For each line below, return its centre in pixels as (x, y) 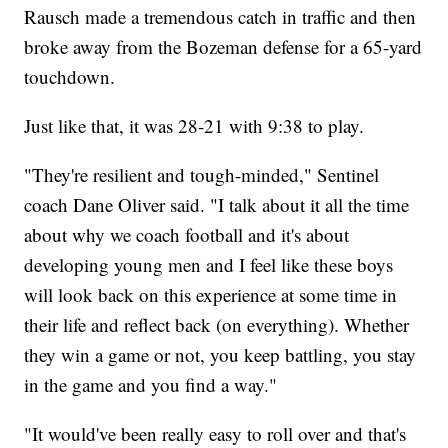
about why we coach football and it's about (187, 235)
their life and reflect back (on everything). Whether (217, 325)
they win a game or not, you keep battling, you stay (220, 355)
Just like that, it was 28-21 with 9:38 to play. (194, 126)
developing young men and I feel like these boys (209, 265)
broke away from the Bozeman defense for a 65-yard (223, 47)
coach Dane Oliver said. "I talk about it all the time (217, 205)
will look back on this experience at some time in (211, 295)
